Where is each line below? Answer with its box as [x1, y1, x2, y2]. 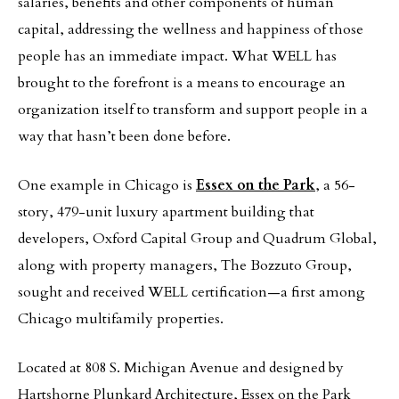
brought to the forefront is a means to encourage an [18, 73, 346, 93]
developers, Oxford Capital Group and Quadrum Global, [18, 229, 377, 248]
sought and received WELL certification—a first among [18, 282, 365, 302]
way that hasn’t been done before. [18, 126, 231, 146]
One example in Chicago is [18, 175, 196, 195]
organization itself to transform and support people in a [18, 100, 368, 119]
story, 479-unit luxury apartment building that [18, 202, 314, 222]
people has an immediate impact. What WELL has [18, 46, 337, 66]
